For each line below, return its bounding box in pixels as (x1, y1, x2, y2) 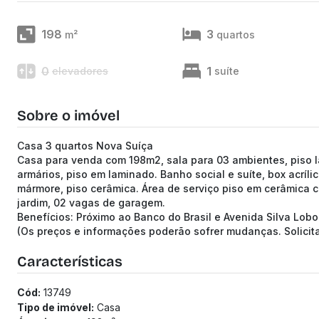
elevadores (52, 65, 108, 77)
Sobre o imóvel (17, 107, 120, 124)
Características (17, 253, 122, 270)
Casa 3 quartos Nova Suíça (17, 140, 153, 152)
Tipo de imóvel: (17, 301, 94, 313)
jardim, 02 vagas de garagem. (17, 197, 165, 209)
